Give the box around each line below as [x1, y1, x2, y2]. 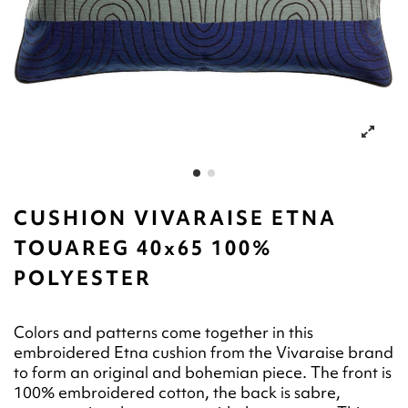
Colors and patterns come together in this [14, 321, 313, 343]
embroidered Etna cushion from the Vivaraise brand [14, 342, 393, 363]
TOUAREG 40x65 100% [14, 235, 273, 262]
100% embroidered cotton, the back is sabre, [14, 382, 341, 403]
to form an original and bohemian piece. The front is [14, 362, 392, 383]
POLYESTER [14, 265, 152, 292]
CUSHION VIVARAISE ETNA [14, 205, 337, 232]
